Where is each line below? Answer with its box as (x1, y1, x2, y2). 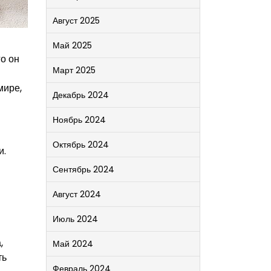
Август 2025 (53, 15, 100, 27)
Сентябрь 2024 (53, 163, 114, 175)
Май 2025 (53, 39, 92, 51)
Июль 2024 (53, 213, 98, 225)
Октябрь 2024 (53, 139, 109, 151)
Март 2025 (53, 64, 96, 76)
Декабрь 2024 (53, 89, 109, 101)
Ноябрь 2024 (53, 114, 106, 126)
